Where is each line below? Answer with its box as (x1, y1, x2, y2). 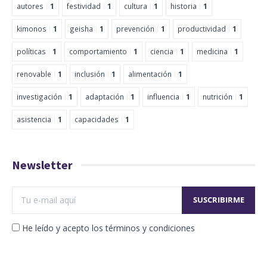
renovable (17, 69, 51, 79)
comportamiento (69, 46, 127, 56)
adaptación (85, 91, 124, 101)
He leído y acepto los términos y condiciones (22, 222, 195, 234)
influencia (147, 91, 179, 101)
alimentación (128, 69, 172, 79)
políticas (17, 46, 46, 56)
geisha (70, 23, 93, 33)
